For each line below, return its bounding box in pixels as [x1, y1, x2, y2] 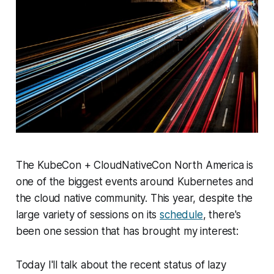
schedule [160, 209, 203, 221]
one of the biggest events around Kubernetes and [15, 176, 254, 188]
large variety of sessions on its [15, 209, 160, 221]
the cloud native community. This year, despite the [15, 192, 253, 205]
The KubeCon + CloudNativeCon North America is [15, 159, 254, 172]
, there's [202, 209, 242, 221]
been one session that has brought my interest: [15, 225, 239, 238]
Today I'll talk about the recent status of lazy [15, 259, 226, 272]
